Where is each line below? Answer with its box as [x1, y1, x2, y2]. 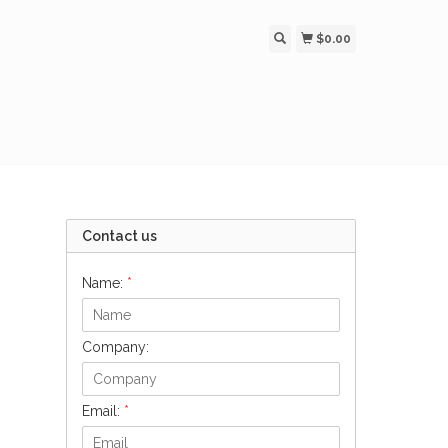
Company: [82, 338, 149, 355]
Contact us [82, 227, 157, 244]
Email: [82, 402, 124, 419]
